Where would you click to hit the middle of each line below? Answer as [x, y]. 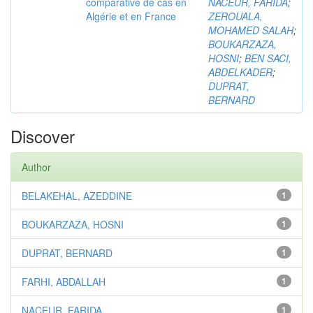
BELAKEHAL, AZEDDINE [77, 196]
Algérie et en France [131, 16]
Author [36, 167]
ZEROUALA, [235, 16]
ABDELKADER [240, 72]
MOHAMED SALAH [251, 30]
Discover [43, 136]
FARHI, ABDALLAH [64, 282]
